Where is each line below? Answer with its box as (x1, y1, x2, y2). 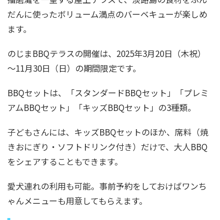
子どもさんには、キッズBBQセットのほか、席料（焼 (7, 125, 208, 138)
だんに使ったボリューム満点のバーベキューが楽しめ (7, 7, 207, 20)
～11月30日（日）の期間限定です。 (7, 61, 141, 74)
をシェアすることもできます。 (7, 155, 123, 167)
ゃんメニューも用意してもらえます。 (7, 194, 147, 207)
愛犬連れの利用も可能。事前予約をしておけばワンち (7, 179, 207, 192)
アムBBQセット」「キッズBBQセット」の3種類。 (7, 101, 196, 113)
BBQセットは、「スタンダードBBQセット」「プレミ (7, 86, 209, 99)
